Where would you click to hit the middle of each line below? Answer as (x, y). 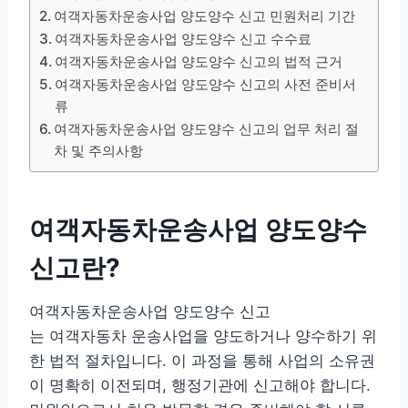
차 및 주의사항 (99, 150)
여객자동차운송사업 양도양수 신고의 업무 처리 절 (207, 128)
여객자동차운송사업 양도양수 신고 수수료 (184, 38)
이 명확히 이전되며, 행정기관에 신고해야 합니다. (200, 385)
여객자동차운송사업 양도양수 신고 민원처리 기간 (205, 15)
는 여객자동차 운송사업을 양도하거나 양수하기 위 (203, 336)
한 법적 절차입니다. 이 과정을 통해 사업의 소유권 (202, 360)
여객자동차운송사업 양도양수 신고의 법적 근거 (199, 61)
